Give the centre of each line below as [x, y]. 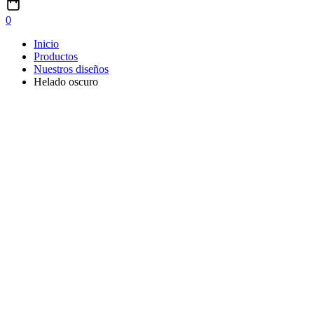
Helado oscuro [66, 81]
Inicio [46, 43]
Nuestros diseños [71, 69]
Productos [56, 56]
